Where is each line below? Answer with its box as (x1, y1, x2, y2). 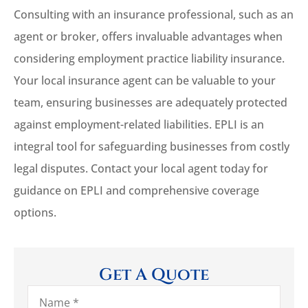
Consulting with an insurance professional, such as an (14, 7, 294, 23)
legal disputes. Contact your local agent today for (14, 161, 268, 177)
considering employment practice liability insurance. (14, 51, 285, 67)
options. (14, 205, 56, 221)
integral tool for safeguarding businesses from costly (14, 139, 289, 155)
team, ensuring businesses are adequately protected (14, 95, 287, 111)
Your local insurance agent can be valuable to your (14, 73, 276, 89)
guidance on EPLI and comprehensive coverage (14, 183, 259, 199)
